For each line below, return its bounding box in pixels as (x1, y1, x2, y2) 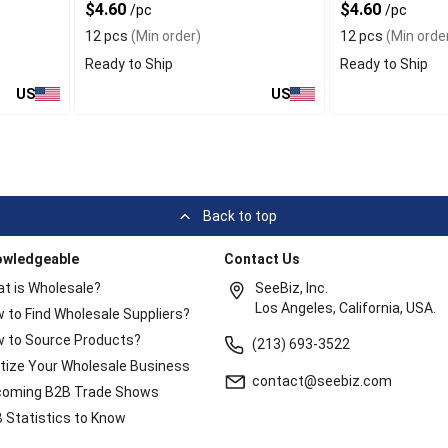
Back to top (203, 208, 277, 224)
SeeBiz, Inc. (255, 280, 329, 296)
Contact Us (224, 251, 301, 267)
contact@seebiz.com (252, 373, 393, 389)
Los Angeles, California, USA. (255, 300, 437, 316)
